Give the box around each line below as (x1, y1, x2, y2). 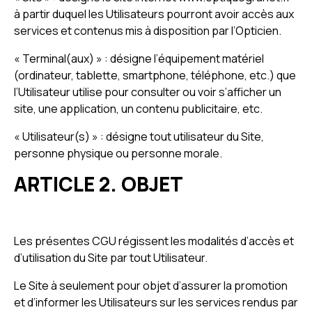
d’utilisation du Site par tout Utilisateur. (14, 250, 208, 265)
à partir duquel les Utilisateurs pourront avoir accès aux (14, 6, 294, 22)
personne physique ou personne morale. (14, 146, 222, 161)
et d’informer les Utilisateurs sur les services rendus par (14, 295, 298, 310)
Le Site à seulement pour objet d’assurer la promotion (14, 278, 288, 293)
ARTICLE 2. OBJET (14, 171, 183, 197)
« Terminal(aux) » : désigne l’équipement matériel (14, 51, 264, 66)
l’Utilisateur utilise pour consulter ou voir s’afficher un (14, 84, 281, 100)
